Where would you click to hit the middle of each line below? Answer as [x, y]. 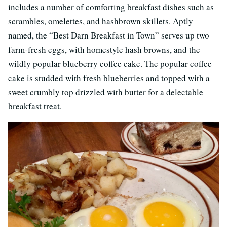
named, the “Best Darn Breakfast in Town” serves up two [109, 35]
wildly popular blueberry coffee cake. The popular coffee [110, 64]
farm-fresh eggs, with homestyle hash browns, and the [104, 50]
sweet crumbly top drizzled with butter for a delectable [106, 92]
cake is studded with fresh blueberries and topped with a [109, 78]
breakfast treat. [35, 106]
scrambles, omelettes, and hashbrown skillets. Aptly [101, 21]
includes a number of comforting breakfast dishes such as [111, 7]
